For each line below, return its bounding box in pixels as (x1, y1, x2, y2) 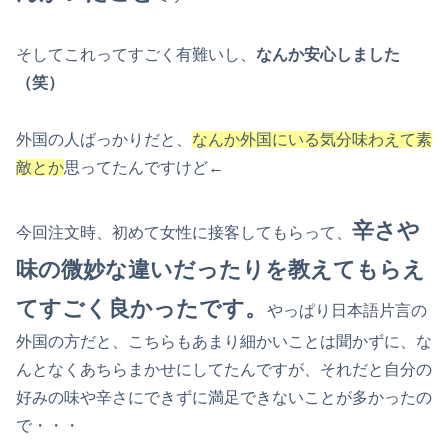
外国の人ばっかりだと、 (16, 131, 192, 148)
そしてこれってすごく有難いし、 (16, 46, 256, 64)
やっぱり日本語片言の (267, 301, 427, 319)
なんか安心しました (256, 46, 400, 64)
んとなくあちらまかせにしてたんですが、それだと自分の (16, 360, 432, 378)
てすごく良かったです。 (16, 295, 267, 321)
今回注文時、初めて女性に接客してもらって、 (16, 223, 352, 241)
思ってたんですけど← (64, 159, 224, 176)
